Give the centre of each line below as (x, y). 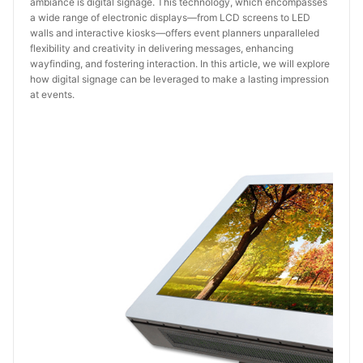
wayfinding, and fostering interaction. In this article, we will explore (180, 64)
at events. (52, 94)
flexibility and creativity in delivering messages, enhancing (162, 48)
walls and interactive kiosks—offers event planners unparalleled (175, 33)
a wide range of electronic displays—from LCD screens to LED (170, 17)
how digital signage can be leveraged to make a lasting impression (179, 79)
